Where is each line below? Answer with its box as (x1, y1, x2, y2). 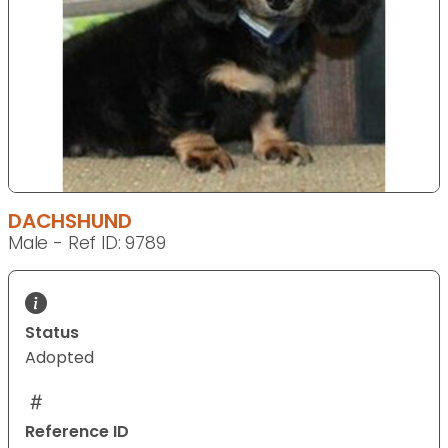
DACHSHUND (8, 206, 132, 235)
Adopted (25, 345, 94, 369)
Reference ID (25, 419, 129, 443)
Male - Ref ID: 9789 (8, 230, 166, 255)
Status (25, 320, 79, 344)
